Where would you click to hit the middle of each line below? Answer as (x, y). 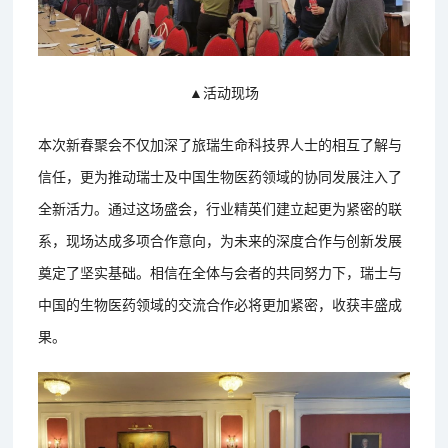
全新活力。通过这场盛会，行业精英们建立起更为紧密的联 (220, 207)
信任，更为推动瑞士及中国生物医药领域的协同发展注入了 (220, 175)
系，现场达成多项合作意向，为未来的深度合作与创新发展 (220, 239)
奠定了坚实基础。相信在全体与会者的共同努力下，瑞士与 (220, 271)
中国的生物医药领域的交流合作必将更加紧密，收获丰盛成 (220, 303)
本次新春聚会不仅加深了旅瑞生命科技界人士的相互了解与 (220, 143)
